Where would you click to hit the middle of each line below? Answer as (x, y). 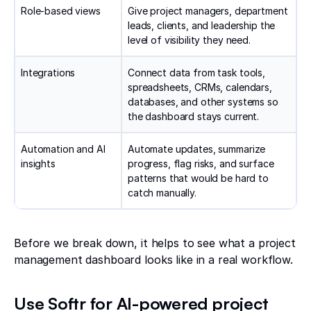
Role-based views (61, 11)
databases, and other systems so (203, 102)
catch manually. (162, 193)
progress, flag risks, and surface (201, 164)
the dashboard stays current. (194, 117)
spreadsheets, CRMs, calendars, (200, 87)
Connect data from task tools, (196, 73)
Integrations (48, 73)
